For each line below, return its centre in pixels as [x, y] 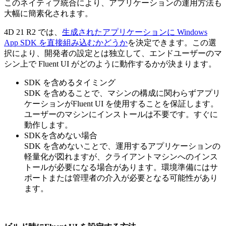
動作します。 [48, 125]
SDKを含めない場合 [61, 135]
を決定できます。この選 [172, 42]
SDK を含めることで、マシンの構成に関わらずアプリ [122, 93]
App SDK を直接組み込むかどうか [66, 42]
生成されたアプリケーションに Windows [135, 32]
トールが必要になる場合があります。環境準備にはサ [121, 167]
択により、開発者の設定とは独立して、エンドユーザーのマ [113, 53]
